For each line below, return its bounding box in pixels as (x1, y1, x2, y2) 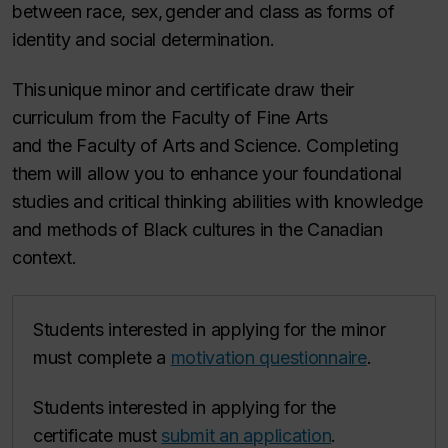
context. (12, 247, 80, 269)
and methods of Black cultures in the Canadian (12, 219, 383, 241)
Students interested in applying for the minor (33, 318, 386, 340)
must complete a (33, 346, 171, 368)
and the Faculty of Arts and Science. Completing (12, 135, 399, 157)
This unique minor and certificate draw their (12, 79, 355, 101)
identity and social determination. (12, 28, 279, 50)
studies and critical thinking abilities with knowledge (12, 191, 423, 213)
